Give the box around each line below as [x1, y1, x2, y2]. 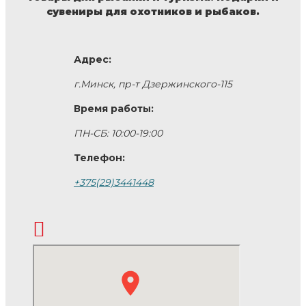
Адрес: [73, 53, 111, 66]
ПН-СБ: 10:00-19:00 [73, 126, 163, 139]
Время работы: [73, 102, 154, 115]
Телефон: [73, 151, 125, 164]
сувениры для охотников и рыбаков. [46, 5, 260, 18]
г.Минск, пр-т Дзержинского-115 [73, 77, 232, 90]
